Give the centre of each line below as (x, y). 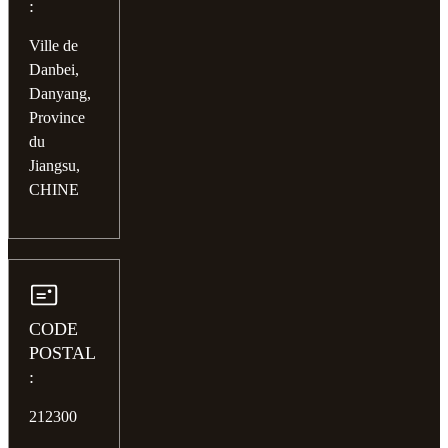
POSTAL (62, 352)
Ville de (53, 45)
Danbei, (54, 69)
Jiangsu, (54, 165)
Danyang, (60, 93)
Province (57, 117)
